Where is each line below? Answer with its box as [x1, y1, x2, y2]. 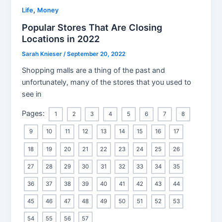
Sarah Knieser [22, 50, 64, 57]
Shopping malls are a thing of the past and [22, 65, 166, 75]
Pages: [22, 109, 47, 118]
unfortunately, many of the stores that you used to [22, 77, 192, 87]
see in [22, 89, 42, 99]
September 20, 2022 [67, 50, 126, 57]
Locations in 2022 [22, 33, 100, 44]
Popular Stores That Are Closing [22, 21, 163, 33]
